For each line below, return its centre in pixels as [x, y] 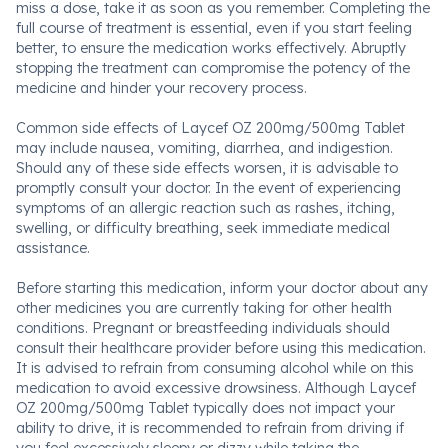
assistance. [53, 248]
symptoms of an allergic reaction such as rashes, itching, [205, 208]
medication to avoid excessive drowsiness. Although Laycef [216, 388]
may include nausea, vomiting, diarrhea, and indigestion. [204, 148]
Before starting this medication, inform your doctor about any [222, 288]
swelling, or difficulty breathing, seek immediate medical [203, 228]
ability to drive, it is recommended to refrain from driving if [210, 428]
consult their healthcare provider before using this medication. [221, 348]
